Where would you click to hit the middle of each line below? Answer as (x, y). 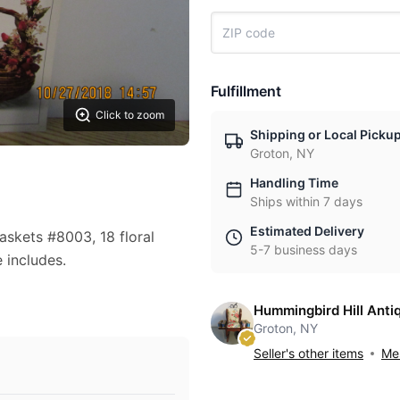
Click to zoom (130, 115)
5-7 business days (304, 250)
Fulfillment (246, 91)
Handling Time (294, 183)
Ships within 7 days (306, 201)
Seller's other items (308, 353)
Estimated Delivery (307, 231)
